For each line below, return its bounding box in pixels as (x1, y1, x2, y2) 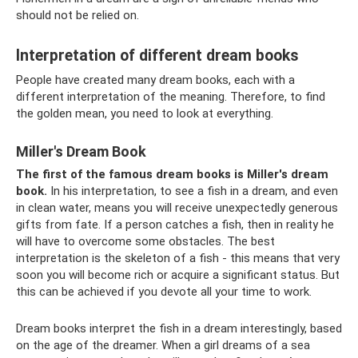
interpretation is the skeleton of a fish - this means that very (16, 251, 340, 265)
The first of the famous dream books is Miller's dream (16, 167, 328, 181)
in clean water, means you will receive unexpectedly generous (16, 201, 338, 215)
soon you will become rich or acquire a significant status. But (16, 268, 340, 282)
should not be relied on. (16, 8, 139, 22)
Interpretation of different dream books (16, 46, 299, 66)
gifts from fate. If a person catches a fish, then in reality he (16, 217, 334, 232)
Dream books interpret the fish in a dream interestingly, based (16, 321, 342, 336)
